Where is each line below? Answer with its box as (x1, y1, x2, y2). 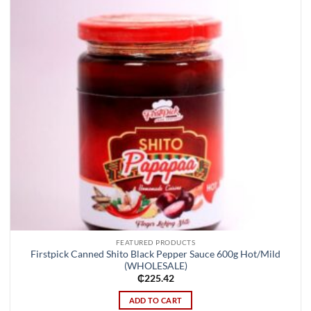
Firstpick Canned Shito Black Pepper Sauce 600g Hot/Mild (31, 248, 280, 260)
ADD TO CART (128, 295, 183, 305)
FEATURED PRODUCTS (115, 237, 196, 246)
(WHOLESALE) (124, 260, 187, 271)
